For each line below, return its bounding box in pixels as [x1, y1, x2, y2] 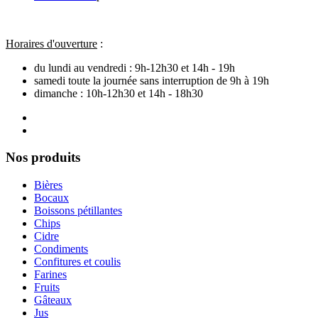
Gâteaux [34, 294, 72, 307]
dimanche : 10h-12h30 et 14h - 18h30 [34, 87, 203, 99]
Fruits [34, 281, 60, 294]
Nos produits [6, 150, 80, 165]
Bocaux [34, 192, 69, 204]
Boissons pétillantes [34, 204, 122, 217]
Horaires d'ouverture [6, 37, 97, 50]
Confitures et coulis [34, 256, 121, 268]
